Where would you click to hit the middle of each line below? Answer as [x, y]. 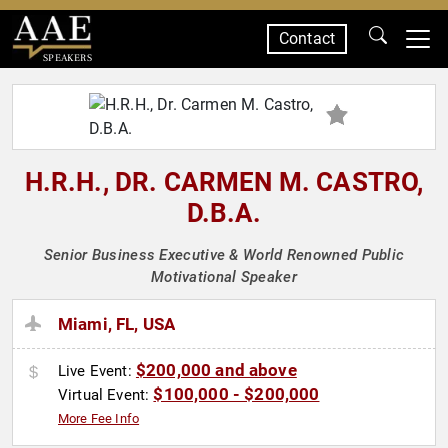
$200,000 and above [216, 370]
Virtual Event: [106, 395]
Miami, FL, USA [117, 324]
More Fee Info [99, 419]
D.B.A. [224, 213]
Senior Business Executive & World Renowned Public [224, 255]
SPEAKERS [67, 57]
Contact [306, 38]
